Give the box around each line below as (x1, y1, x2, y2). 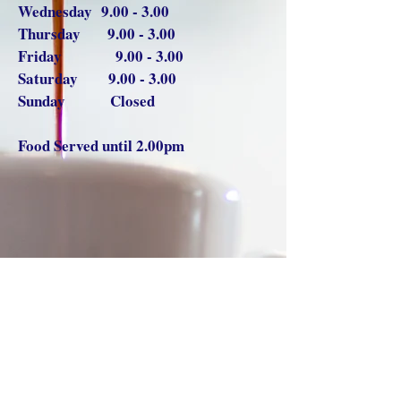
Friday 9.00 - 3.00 (18, 45, 183, 67)
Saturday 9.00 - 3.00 (18, 67, 176, 90)
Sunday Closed (18, 90, 155, 112)
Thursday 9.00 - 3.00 (18, 22, 175, 45)
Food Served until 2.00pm (18, 134, 184, 157)
